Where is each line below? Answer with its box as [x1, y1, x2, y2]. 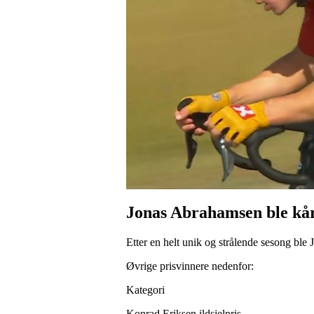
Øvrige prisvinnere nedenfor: [126, 260, 254, 273]
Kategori [126, 284, 165, 296]
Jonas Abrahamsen [126, 203, 262, 222]
